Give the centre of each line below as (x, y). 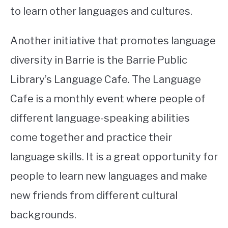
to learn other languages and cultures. (101, 11)
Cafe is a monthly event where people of (108, 99)
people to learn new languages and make (109, 176)
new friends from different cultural (94, 196)
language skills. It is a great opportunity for (114, 157)
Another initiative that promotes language (113, 41)
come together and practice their (91, 138)
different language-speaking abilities (100, 118)
